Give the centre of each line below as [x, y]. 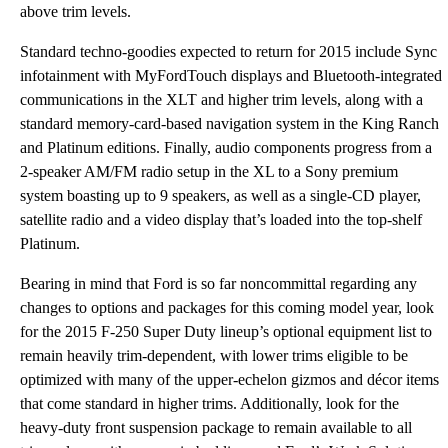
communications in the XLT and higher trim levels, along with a [221, 99]
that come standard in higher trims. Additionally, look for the [209, 403]
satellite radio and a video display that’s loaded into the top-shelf [221, 219]
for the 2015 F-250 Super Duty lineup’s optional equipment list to [226, 331]
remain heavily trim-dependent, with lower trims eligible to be [214, 355]
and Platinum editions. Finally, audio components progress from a [226, 147]
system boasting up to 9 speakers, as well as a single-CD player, [220, 195]
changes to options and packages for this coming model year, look [227, 307]
